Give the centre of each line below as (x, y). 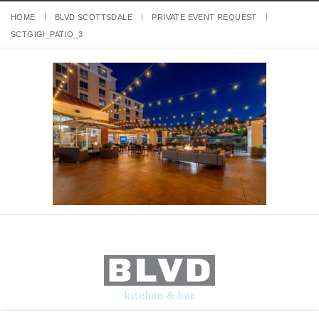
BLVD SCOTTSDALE (94, 17)
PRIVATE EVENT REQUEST (204, 17)
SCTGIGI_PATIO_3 (47, 34)
